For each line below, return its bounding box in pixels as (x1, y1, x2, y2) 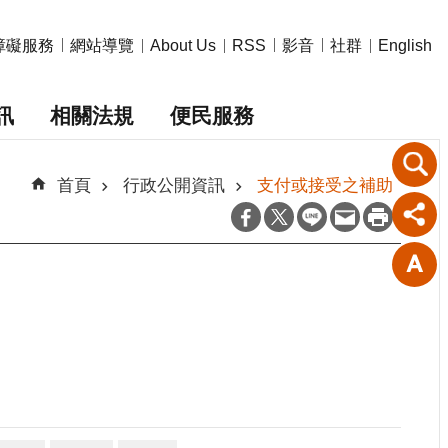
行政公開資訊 (123, 174, 225, 195)
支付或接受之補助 (257, 174, 393, 195)
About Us (150, 37, 216, 55)
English (378, 37, 432, 55)
